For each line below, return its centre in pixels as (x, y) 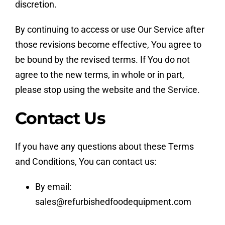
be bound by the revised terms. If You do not (102, 59)
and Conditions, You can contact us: (85, 161)
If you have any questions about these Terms (104, 146)
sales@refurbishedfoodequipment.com (113, 201)
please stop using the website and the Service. (107, 89)
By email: (53, 186)
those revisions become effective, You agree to (108, 44)
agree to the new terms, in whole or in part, (99, 74)
